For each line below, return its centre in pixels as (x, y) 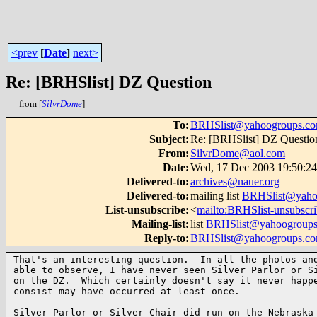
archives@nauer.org (235, 181)
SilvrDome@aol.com (238, 153)
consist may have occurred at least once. (127, 291)
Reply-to (165, 238)
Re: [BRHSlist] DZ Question (109, 82)
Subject (167, 139)
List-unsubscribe (145, 210)
